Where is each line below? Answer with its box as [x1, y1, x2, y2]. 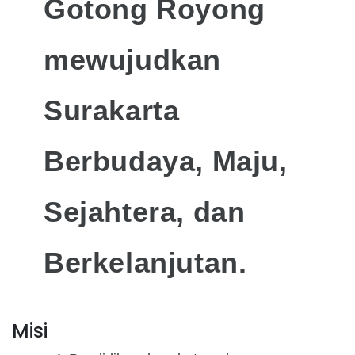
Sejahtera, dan [44, 196, 246, 228]
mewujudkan [44, 44, 222, 76]
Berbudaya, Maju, [44, 145, 288, 177]
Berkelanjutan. [44, 246, 247, 279]
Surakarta [44, 94, 180, 127]
